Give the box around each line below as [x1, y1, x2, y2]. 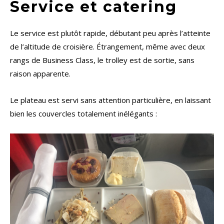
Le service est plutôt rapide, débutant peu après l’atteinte [10, 28, 210, 38]
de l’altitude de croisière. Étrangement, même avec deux [10, 41, 205, 52]
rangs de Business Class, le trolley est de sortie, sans [10, 55, 194, 65]
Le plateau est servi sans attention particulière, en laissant [10, 95, 211, 105]
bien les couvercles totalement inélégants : [10, 108, 157, 119]
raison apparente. [10, 68, 70, 79]
